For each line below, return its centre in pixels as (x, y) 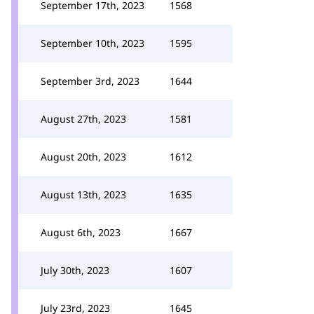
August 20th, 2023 (83, 157)
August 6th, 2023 (81, 232)
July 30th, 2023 (75, 270)
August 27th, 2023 (83, 119)
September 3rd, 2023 (90, 81)
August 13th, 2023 (83, 194)
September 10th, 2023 (93, 43)
